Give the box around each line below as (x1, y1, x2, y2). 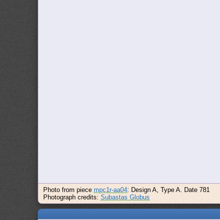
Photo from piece (43, 186, 94, 193)
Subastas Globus (101, 193, 150, 201)
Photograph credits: (43, 193, 101, 201)
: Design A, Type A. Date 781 (127, 186, 210, 193)
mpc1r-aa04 (94, 186, 128, 193)
